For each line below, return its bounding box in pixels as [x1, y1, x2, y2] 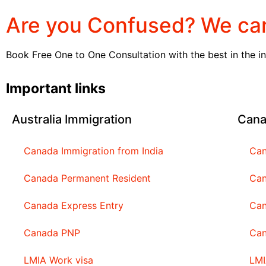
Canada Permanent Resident [24, 172, 151, 185]
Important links [6, 80, 106, 97]
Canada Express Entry [24, 199, 123, 212]
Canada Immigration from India [24, 145, 163, 157]
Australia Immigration [12, 112, 132, 127]
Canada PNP [24, 227, 80, 239]
